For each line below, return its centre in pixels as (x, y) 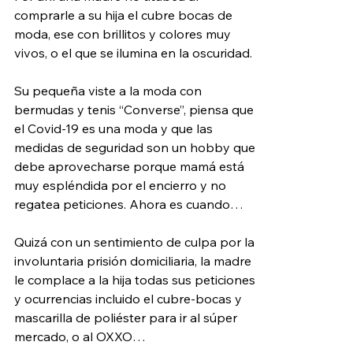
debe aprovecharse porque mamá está (131, 166)
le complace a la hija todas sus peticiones (136, 279)
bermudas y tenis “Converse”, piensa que (136, 109)
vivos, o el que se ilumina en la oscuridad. (135, 52)
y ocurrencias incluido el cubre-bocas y (130, 298)
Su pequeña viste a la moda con (110, 90)
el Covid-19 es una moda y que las (115, 128)
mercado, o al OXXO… (82, 336)
